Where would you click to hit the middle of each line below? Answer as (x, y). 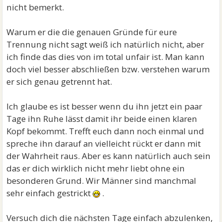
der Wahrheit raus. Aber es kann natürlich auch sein (109, 156)
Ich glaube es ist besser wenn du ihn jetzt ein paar (105, 107)
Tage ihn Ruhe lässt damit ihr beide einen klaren (102, 119)
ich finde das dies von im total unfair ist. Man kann (106, 57)
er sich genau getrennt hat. (59, 82)
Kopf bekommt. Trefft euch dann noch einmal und (106, 131)
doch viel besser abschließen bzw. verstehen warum (108, 69)
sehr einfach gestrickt (50, 193)
